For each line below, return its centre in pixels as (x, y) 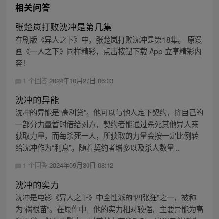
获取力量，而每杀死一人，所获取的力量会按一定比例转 (107, 136)
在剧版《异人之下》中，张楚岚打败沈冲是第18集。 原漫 (108, 39)
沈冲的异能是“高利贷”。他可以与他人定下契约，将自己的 (109, 112)
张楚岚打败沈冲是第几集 (63, 27)
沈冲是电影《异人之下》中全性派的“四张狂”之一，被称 (105, 197)
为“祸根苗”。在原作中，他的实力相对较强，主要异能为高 (109, 208)
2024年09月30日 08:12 (81, 165)
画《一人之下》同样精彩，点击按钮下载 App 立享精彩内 (108, 51)
